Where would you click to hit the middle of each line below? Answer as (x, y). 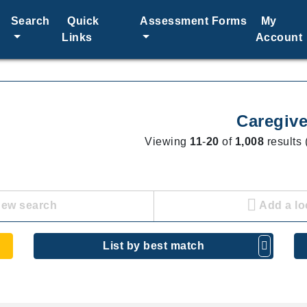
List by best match (153, 246)
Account (279, 37)
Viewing (168, 142)
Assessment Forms (194, 21)
